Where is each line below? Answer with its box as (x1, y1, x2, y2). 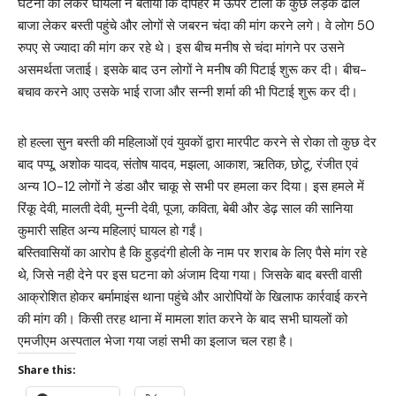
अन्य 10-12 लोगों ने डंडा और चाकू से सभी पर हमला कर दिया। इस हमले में (18, 178, 364, 195)
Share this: (18, 362, 76, 377)
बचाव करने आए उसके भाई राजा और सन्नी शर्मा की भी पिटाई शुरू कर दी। (18, 83, 358, 101)
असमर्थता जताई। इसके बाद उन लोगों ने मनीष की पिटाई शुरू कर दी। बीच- (18, 61, 367, 79)
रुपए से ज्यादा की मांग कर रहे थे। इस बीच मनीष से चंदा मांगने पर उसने (18, 39, 345, 57)
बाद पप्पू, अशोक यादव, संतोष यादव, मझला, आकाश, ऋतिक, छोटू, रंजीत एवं (18, 156, 358, 173)
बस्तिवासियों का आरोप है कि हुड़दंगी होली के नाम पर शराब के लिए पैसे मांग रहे (18, 244, 367, 262)
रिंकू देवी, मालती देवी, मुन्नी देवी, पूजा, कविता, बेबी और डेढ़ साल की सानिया (18, 200, 353, 217)
